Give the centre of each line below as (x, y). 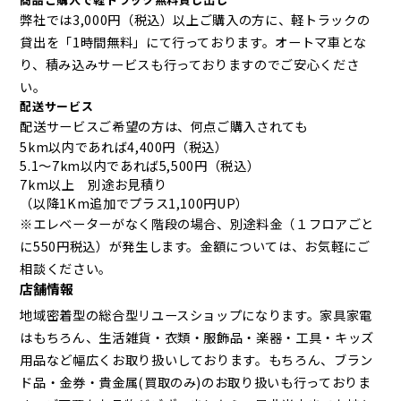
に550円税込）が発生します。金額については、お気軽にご (195, 246)
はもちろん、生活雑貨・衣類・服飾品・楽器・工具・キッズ (197, 337)
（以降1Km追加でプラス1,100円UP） (135, 203)
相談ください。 (66, 269)
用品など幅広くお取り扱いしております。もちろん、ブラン (196, 360)
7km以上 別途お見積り (94, 184)
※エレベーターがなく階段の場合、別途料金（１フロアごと (197, 224)
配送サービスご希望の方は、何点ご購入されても (164, 126)
